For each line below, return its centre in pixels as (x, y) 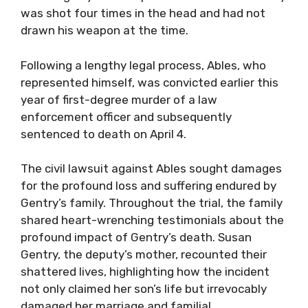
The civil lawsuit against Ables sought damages (151, 168)
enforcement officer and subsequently (126, 117)
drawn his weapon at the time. (104, 30)
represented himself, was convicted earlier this (150, 82)
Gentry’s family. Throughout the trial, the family (152, 203)
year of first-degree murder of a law (119, 99)
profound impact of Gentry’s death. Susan (136, 237)
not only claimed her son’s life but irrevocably (144, 289)
